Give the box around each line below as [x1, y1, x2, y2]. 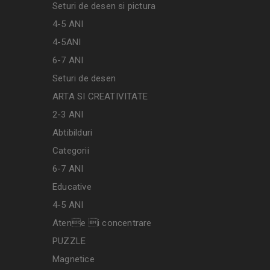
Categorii [52, 145, 89, 156]
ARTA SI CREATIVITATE [52, 90, 148, 102]
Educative [52, 181, 92, 192]
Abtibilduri [52, 127, 93, 138]
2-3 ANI [52, 108, 84, 120]
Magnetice [52, 253, 95, 265]
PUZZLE [52, 235, 86, 246]
